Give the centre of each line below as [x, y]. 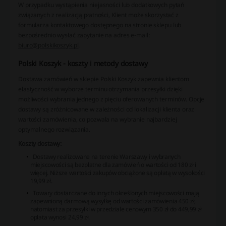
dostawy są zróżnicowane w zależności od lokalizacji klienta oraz [106, 109]
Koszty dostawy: [40, 143]
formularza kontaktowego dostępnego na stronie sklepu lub [100, 25]
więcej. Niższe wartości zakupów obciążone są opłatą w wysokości [118, 173]
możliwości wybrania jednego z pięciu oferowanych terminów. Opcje [111, 99]
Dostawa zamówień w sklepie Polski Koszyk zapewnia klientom [104, 79]
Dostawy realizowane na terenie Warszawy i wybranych [106, 156]
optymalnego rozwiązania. [54, 129]
